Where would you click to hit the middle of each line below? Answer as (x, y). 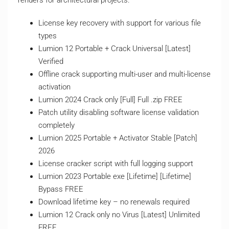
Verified (51, 61)
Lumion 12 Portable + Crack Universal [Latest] (114, 49)
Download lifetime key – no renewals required (114, 202)
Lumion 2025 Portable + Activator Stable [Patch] (118, 138)
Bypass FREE (61, 189)
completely (56, 125)
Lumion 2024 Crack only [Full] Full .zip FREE (110, 100)
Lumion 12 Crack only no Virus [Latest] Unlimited (119, 215)
